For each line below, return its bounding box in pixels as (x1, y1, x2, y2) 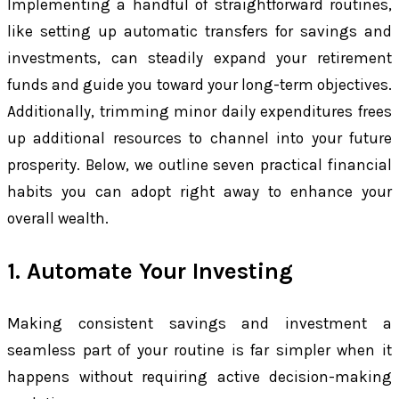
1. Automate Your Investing (7, 256, 293, 285)
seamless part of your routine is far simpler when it (7, 341, 392, 360)
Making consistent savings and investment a (7, 314, 392, 333)
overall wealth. (7, 209, 109, 228)
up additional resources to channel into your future (7, 129, 392, 148)
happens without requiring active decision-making (7, 368, 392, 387)
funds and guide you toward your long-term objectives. (7, 76, 392, 94)
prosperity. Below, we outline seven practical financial (7, 156, 392, 175)
